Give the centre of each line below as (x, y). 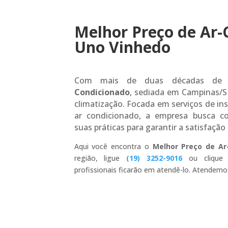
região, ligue (100, 158)
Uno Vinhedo (122, 47)
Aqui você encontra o (113, 146)
